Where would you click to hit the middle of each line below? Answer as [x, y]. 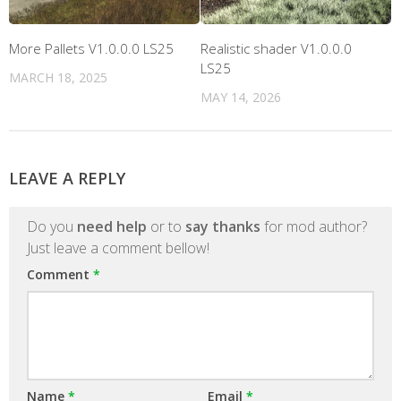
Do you [52, 227]
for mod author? [314, 227]
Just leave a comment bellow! [118, 248]
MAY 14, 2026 [241, 98]
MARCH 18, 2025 [58, 78]
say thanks [223, 227]
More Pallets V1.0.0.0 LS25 [91, 49]
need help [112, 227]
